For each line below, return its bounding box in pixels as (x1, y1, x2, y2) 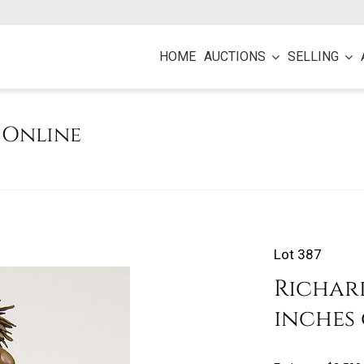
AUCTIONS (204, 49, 266, 64)
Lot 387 (273, 246, 322, 263)
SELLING (288, 49, 339, 64)
